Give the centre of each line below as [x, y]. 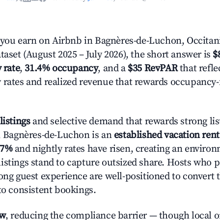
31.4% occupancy [61, 69]
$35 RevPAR [153, 69]
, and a [113, 69]
